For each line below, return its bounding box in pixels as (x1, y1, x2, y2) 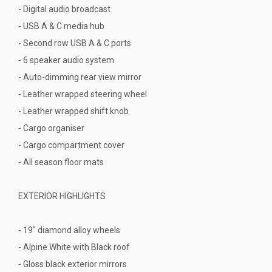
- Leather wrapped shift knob (18, 106, 129, 116)
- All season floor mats (18, 157, 104, 167)
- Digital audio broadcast (18, 4, 110, 14)
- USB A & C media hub (18, 21, 104, 31)
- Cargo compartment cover (18, 140, 124, 150)
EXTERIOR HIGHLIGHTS (18, 191, 106, 201)
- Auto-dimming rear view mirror (18, 72, 141, 82)
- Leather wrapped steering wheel (18, 89, 147, 99)
